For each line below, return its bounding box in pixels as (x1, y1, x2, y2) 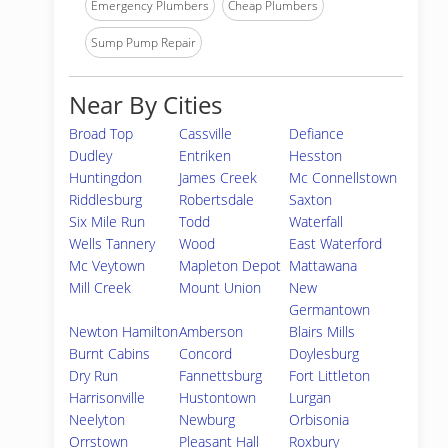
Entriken (179, 146, 232, 165)
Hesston (289, 146, 343, 165)
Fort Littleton (289, 366, 371, 385)
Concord (179, 344, 233, 363)
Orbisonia (289, 410, 350, 429)
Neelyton (69, 410, 125, 429)
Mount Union (179, 278, 262, 297)
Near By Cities (69, 88, 222, 121)
